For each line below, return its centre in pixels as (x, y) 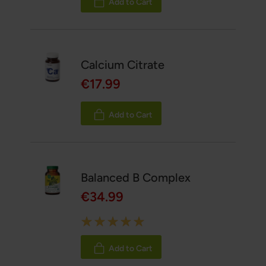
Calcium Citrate (123, 65)
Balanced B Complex (136, 178)
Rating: (95, 221)
